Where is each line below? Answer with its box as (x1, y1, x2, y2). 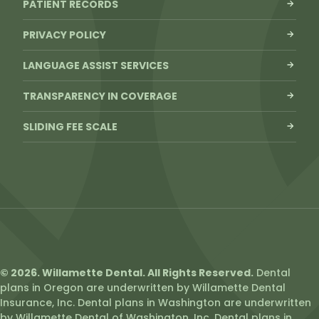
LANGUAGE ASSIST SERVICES (23, 58, 169, 73)
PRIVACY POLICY (23, 27, 106, 42)
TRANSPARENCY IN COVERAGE (23, 88, 177, 103)
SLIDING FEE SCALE (23, 119, 117, 134)
